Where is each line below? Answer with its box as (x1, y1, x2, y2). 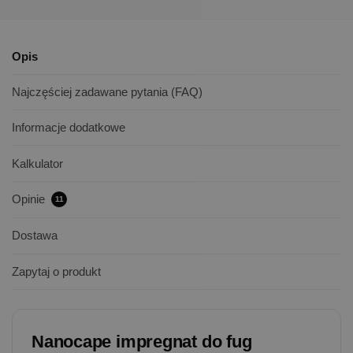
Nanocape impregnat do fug (32, 331, 252, 351)
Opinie (12, 192, 48, 206)
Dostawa (12, 229, 58, 243)
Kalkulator (12, 156, 63, 170)
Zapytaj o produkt (12, 264, 101, 278)
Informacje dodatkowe (12, 121, 125, 135)
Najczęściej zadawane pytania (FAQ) (12, 84, 203, 98)
